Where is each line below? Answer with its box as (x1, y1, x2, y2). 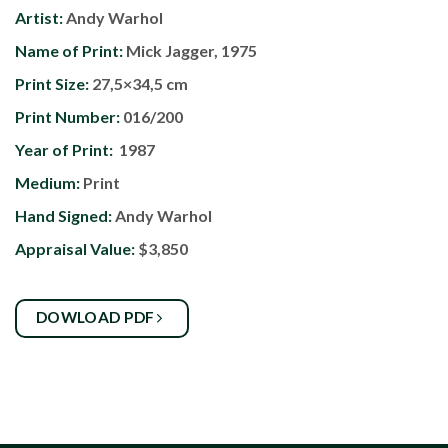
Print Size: (15, 74, 92, 94)
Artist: (15, 8, 63, 28)
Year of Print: (15, 140, 113, 160)
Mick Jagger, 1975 (126, 41, 257, 61)
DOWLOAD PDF (35, 308, 159, 327)
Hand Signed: (15, 206, 115, 226)
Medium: (15, 173, 83, 193)
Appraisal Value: (15, 239, 135, 259)
